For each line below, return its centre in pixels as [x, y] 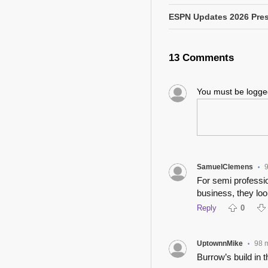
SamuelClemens [225, 167]
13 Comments [201, 58]
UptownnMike [220, 244]
